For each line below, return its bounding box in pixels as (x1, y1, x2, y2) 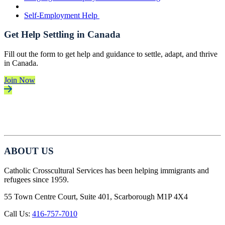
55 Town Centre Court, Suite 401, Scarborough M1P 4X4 (4, 192, 188, 201)
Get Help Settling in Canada (4, 29, 121, 40)
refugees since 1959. (4, 175, 69, 184)
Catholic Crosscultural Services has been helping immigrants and (4, 166, 209, 175)
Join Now (4, 76, 35, 85)
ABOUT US (4, 145, 54, 156)
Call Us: (4, 209, 32, 218)
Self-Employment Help (24, 11, 99, 20)
